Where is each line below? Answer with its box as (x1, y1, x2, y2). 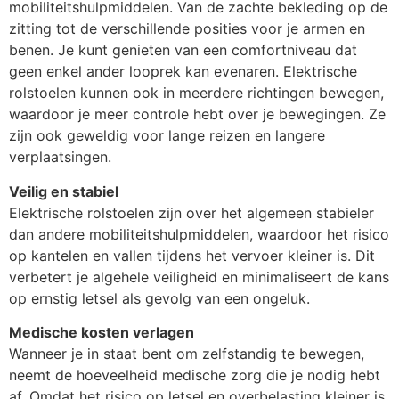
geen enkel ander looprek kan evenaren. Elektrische (9, 62, 357, 81)
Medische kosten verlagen (9, 323, 194, 342)
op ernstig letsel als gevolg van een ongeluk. (9, 289, 310, 307)
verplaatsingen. (9, 148, 111, 167)
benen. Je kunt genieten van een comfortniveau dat (9, 41, 357, 60)
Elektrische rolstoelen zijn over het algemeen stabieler (9, 203, 374, 222)
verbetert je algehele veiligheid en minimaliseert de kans (9, 267, 389, 286)
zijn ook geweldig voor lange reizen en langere (9, 126, 325, 145)
